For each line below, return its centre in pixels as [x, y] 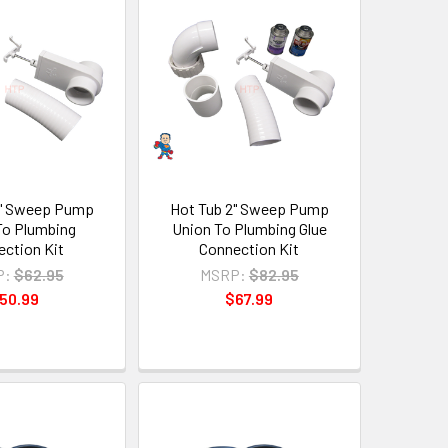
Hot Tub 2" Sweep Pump [249, 209]
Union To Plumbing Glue [249, 229]
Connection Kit [249, 249]
